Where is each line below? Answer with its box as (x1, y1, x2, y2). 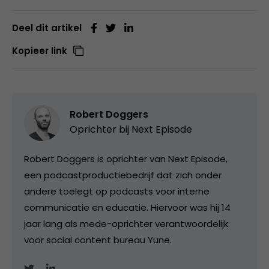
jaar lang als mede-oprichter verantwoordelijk (24, 217, 228, 230)
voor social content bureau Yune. (24, 233, 172, 246)
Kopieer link (12, 44, 67, 57)
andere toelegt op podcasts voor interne (24, 184, 210, 198)
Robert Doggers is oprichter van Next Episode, (24, 152, 228, 165)
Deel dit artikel (12, 21, 82, 34)
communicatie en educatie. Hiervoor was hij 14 (24, 201, 231, 214)
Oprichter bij (70, 122, 131, 136)
